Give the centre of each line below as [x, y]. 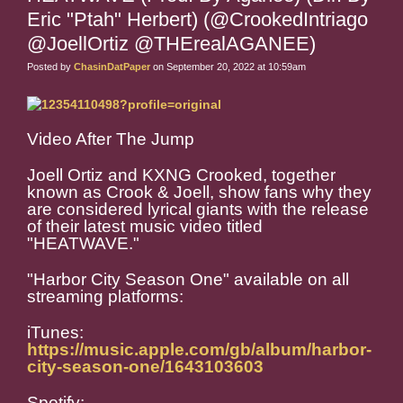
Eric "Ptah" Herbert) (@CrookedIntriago [197, 20]
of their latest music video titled [145, 227]
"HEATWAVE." [83, 244]
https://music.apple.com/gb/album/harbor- [199, 350]
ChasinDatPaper [112, 67]
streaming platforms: [105, 297]
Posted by [50, 67]
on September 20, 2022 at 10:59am [228, 67]
